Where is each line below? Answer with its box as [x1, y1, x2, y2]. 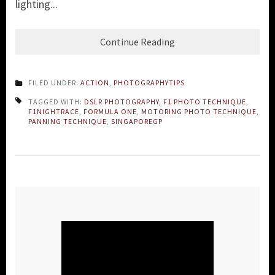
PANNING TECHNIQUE [28, 116, 107, 126]
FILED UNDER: [28, 77, 80, 87]
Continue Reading [100, 35, 175, 48]
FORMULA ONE [83, 106, 137, 116]
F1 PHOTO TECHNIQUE [163, 96, 246, 106]
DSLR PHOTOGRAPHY [84, 96, 159, 106]
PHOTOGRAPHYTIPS [114, 77, 185, 87]
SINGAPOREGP [111, 116, 163, 126]
